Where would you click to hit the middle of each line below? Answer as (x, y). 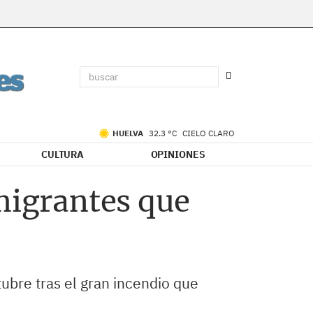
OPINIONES (178, 154)
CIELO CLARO (209, 133)
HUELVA (129, 133)
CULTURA (63, 154)
